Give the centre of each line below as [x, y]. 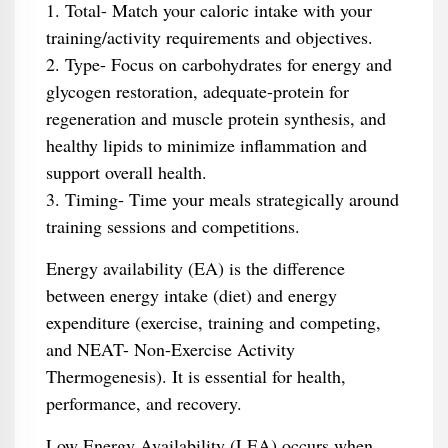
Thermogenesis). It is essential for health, [195, 376]
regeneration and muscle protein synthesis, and [215, 118]
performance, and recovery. [143, 403]
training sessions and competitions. [172, 226]
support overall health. [126, 172]
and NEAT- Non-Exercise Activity [170, 349]
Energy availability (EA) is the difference [195, 268]
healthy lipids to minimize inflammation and [206, 145]
